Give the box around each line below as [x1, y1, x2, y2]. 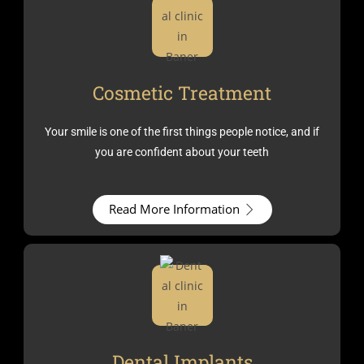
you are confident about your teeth [95, 145, 269, 158]
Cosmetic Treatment [93, 80, 271, 105]
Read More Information [108, 201, 240, 217]
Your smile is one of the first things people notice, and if [45, 124, 319, 138]
